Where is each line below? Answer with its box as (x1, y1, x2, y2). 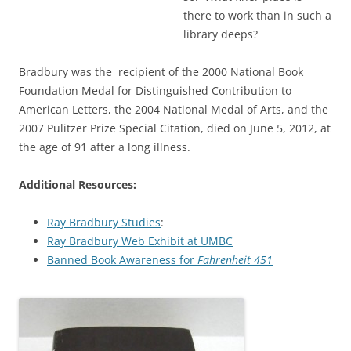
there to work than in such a (183, 7, 331, 23)
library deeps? (183, 26, 258, 42)
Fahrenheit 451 (197, 251, 273, 267)
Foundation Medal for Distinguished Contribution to (19, 82, 291, 98)
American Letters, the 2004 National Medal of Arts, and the (19, 101, 328, 117)
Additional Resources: (19, 176, 136, 192)
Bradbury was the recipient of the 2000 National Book (19, 63, 303, 79)
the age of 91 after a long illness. (19, 139, 190, 154)
